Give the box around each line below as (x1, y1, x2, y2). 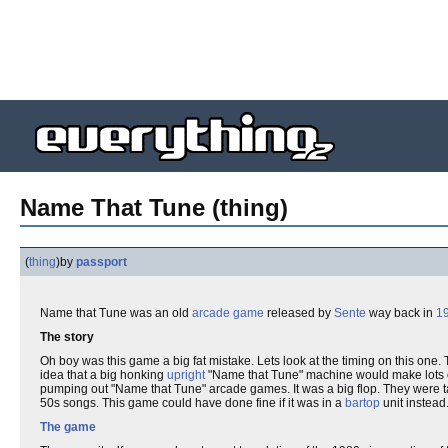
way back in (366, 306, 436, 320)
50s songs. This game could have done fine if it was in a (40, 396, 345, 410)
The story (40, 330, 94, 344)
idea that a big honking (40, 368, 167, 382)
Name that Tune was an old (40, 306, 192, 320)
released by (264, 306, 334, 320)
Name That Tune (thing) (20, 194, 288, 221)
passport (76, 255, 127, 269)
